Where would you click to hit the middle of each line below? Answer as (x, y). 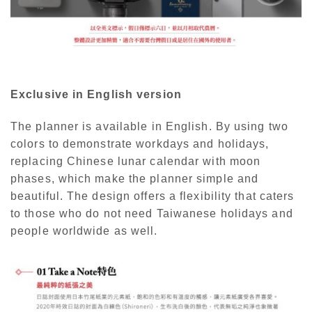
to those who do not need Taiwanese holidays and (152, 214)
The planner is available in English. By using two (149, 127)
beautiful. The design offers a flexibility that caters (153, 196)
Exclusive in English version (96, 95)
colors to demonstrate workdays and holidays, (140, 144)
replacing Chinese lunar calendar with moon (136, 162)
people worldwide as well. (84, 231)
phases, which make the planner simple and (135, 179)
